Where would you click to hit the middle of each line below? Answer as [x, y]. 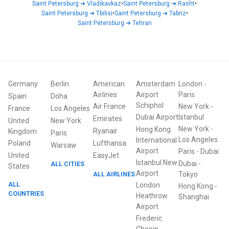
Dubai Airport [157, 117]
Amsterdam [155, 84]
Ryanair [106, 131]
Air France [110, 106]
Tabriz [177, 13]
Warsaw [64, 145]
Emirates [108, 119]
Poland [19, 143]
